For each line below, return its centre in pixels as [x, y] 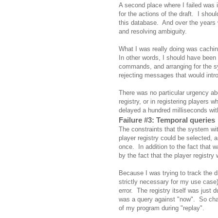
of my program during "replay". [162, 208]
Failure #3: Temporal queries [167, 120]
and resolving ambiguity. [153, 31]
